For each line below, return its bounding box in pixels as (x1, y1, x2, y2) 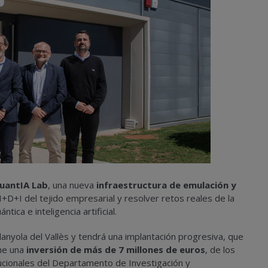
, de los (205, 243, 235, 255)
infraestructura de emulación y (96, 179, 236, 191)
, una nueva (48, 179, 96, 191)
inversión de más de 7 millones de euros (26, 243, 205, 255)
